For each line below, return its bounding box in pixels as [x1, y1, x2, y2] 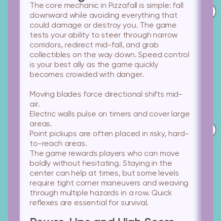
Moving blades [30, 91, 81, 99]
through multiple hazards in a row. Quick [30, 189, 172, 197]
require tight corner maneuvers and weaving [30, 180, 189, 187]
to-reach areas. [30, 140, 87, 148]
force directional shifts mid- [81, 91, 183, 99]
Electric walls [30, 110, 75, 118]
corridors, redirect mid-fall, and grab [30, 41, 159, 49]
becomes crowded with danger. [30, 71, 144, 79]
